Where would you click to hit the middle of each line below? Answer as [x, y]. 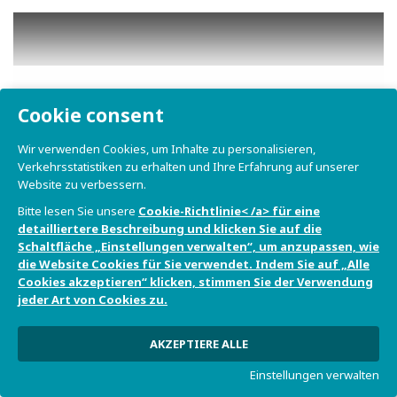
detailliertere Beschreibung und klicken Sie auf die [170, 229]
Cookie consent [91, 115]
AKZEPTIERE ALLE [198, 344]
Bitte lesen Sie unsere [78, 211]
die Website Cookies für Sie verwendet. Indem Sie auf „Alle [194, 264]
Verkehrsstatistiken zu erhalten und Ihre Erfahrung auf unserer [188, 167]
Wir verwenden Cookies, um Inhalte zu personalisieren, [167, 149]
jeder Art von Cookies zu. [93, 300]
